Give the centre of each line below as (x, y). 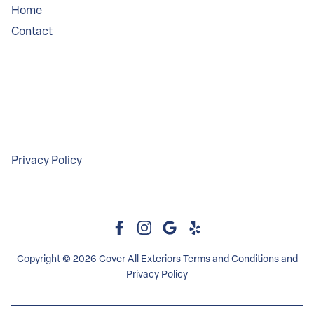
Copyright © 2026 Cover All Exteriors (100, 260)
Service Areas (58, 78)
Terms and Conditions (231, 260)
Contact (32, 33)
